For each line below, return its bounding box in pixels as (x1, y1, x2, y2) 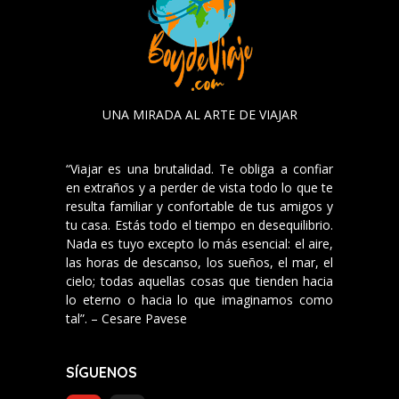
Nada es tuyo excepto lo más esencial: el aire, (66, 234, 333, 252)
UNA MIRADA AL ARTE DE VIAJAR (102, 105, 297, 123)
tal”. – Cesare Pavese (66, 309, 187, 327)
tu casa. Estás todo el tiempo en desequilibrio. (66, 216, 333, 233)
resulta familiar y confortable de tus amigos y (66, 197, 333, 215)
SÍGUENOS (66, 362, 137, 381)
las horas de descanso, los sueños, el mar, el (66, 253, 333, 271)
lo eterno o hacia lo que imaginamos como (66, 290, 333, 308)
